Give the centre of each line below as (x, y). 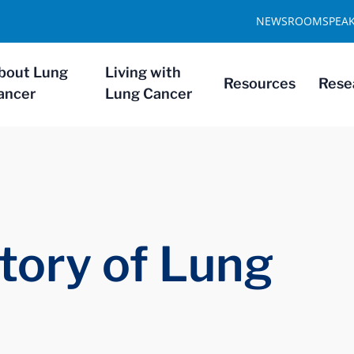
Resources (259, 83)
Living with (143, 72)
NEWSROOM (289, 21)
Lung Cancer (148, 94)
